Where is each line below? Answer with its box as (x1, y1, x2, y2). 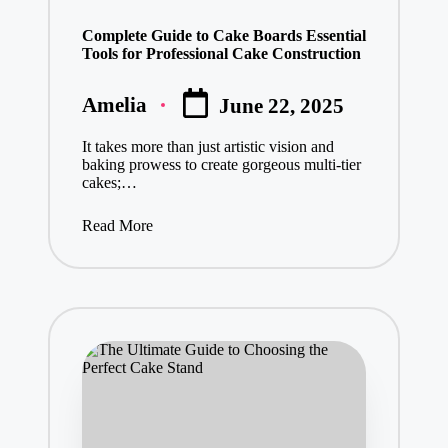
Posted (80, 102, 140, 126)
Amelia (81, 92, 147, 116)
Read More (81, 217, 153, 235)
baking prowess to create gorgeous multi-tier (81, 155, 361, 173)
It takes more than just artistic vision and (81, 137, 334, 155)
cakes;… (81, 173, 137, 191)
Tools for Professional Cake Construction (81, 44, 361, 62)
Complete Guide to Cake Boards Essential (81, 26, 366, 44)
